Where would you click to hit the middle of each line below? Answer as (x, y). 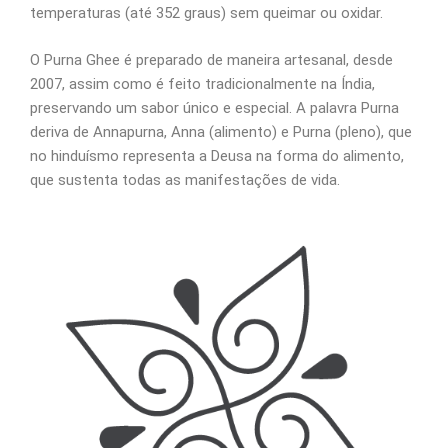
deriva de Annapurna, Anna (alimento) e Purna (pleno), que (221, 131)
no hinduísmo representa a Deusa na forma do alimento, (217, 155)
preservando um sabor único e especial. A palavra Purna (214, 107)
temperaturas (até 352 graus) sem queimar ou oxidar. (206, 13)
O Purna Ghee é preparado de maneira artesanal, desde (211, 59)
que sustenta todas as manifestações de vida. (185, 179)
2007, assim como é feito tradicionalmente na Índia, (202, 83)
